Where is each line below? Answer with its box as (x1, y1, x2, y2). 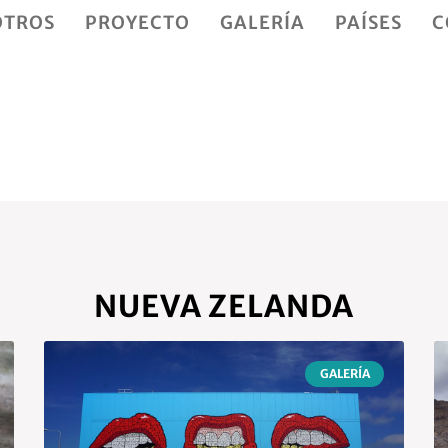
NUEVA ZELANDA (94, 286, 354, 325)
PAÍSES (335, 11, 402, 34)
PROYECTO (85, 11, 190, 34)
